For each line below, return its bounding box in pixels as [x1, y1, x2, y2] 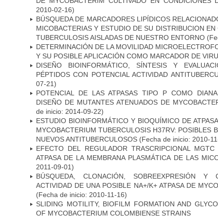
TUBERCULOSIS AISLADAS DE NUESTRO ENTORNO [36, 33, 205, 41]
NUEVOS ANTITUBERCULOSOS [36, 135, 137, 143]
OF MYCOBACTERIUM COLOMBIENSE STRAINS [36, 209, 191, 217]
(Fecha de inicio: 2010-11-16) [36, 190, 127, 199]
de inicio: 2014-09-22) [36, 107, 104, 115]
